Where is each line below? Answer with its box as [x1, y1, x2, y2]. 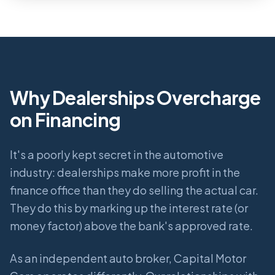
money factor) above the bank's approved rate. [10, 219, 253, 233]
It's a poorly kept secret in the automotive [10, 147, 223, 162]
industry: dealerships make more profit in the [10, 165, 240, 180]
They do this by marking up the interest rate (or [10, 201, 248, 215]
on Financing [10, 108, 120, 132]
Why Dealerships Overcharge [10, 86, 261, 110]
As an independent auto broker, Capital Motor [10, 251, 246, 266]
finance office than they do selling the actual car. [10, 183, 258, 198]
